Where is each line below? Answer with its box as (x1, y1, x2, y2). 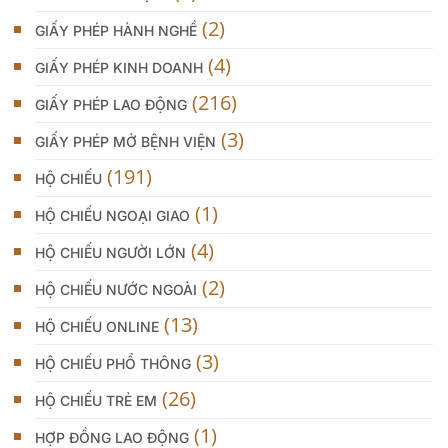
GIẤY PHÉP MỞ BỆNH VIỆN (35, 133, 216, 151)
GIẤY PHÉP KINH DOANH (35, 59, 203, 77)
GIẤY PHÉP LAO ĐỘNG (35, 96, 187, 114)
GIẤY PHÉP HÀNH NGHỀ (35, 22, 197, 40)
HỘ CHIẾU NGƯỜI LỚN (35, 244, 186, 262)
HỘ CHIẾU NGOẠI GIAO (35, 207, 190, 225)
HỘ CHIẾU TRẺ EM (35, 392, 157, 410)
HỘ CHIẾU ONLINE (35, 318, 159, 336)
